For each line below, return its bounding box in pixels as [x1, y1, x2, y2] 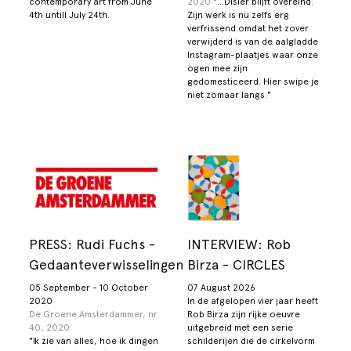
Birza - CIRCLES [187, 256, 285, 273]
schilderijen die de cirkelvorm [187, 335, 315, 347]
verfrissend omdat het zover [187, 22, 309, 34]
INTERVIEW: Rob [187, 236, 291, 253]
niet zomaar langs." [187, 89, 271, 100]
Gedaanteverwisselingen [29, 256, 185, 273]
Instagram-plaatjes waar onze [187, 49, 318, 60]
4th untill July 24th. [29, 9, 110, 20]
